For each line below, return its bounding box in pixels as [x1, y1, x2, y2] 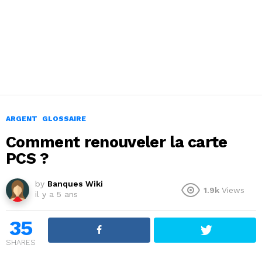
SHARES [6, 238, 36, 247]
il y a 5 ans [35, 189, 78, 199]
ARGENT [6, 115, 37, 123]
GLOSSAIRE [42, 115, 86, 123]
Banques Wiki [47, 179, 103, 189]
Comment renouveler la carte [6, 133, 227, 152]
